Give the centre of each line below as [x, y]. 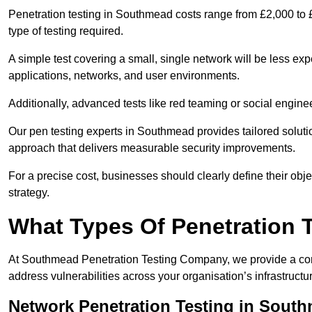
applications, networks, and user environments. [124, 76]
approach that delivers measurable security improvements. [152, 148]
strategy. [29, 193]
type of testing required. [66, 31]
